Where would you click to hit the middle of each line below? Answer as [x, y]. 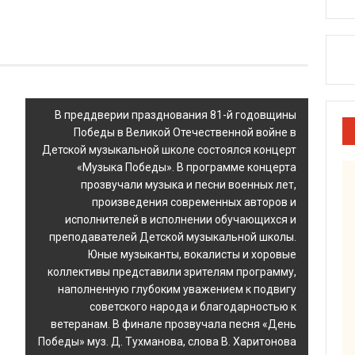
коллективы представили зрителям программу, [172, 272]
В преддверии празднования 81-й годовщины [176, 115]
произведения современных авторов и [194, 202]
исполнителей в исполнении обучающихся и [181, 220]
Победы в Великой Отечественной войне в [185, 133]
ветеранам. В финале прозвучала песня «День [174, 324]
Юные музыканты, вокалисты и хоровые [192, 255]
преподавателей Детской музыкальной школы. [173, 237]
